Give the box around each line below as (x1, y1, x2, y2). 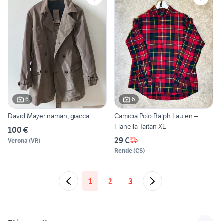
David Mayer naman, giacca (8, 111, 89, 120)
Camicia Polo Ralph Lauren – (114, 111, 198, 120)
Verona (8, 136, 28, 144)
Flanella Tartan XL (114, 121, 166, 131)
